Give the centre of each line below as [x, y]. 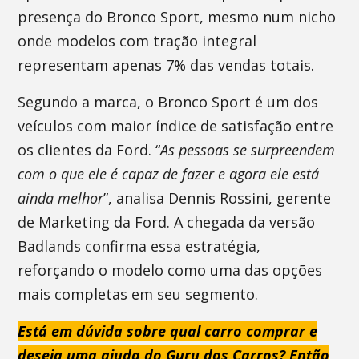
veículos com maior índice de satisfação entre [176, 126]
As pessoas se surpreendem [248, 150]
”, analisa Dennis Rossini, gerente [218, 198]
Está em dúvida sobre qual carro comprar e [168, 331]
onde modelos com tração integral [137, 41]
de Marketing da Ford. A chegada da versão [167, 222]
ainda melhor [61, 198]
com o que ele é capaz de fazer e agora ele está [169, 174]
